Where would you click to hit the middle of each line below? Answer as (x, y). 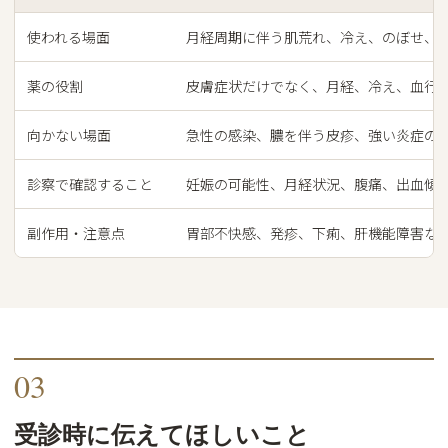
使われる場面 (68, 36)
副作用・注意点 (76, 232)
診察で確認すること (90, 183)
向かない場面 (69, 134)
